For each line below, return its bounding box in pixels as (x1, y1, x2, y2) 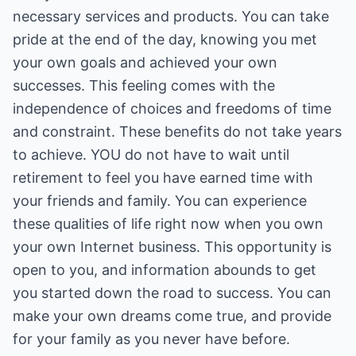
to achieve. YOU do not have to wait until (13, 146, 289, 163)
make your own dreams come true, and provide (13, 308, 331, 324)
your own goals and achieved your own (13, 54, 277, 71)
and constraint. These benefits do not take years (13, 123, 342, 140)
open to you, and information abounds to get (13, 261, 316, 278)
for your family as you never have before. (13, 331, 290, 347)
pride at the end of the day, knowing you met (13, 31, 317, 48)
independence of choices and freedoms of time (13, 100, 331, 117)
